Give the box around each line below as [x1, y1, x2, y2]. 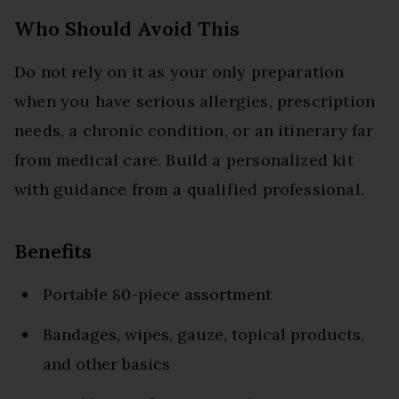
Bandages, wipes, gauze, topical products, [43, 324, 364, 345]
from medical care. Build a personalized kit [14, 150, 354, 170]
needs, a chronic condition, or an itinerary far [14, 120, 374, 141]
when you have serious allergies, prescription [14, 91, 376, 111]
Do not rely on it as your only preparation [14, 61, 345, 82]
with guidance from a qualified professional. [14, 179, 364, 199]
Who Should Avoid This [14, 16, 240, 41]
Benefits [14, 239, 92, 264]
